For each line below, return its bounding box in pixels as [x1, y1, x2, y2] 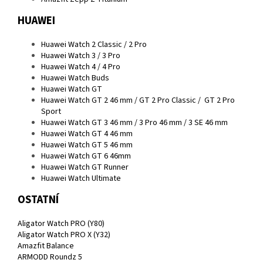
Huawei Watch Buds [41, 72, 109, 85]
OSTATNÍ [18, 192, 59, 208]
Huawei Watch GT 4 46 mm [41, 128, 133, 140]
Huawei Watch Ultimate [41, 173, 121, 185]
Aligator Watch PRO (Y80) [18, 218, 104, 230]
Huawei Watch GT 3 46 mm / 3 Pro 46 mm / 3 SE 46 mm [41, 117, 228, 129]
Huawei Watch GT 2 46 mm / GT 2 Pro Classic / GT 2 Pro [41, 95, 235, 107]
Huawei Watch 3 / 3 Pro [41, 50, 120, 62]
